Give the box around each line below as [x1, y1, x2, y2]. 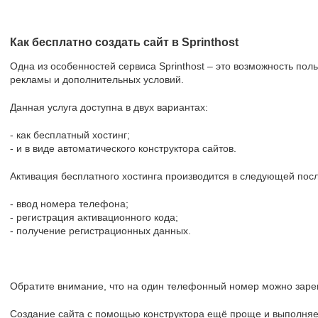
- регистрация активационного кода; [10, 212, 178, 223]
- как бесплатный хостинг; [10, 129, 130, 141]
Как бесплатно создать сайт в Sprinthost [10, 36, 238, 48]
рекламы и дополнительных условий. [10, 74, 184, 85]
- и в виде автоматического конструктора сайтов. [10, 143, 236, 154]
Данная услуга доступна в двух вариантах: [10, 102, 208, 113]
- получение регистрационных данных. [10, 225, 191, 236]
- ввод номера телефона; [10, 198, 128, 209]
